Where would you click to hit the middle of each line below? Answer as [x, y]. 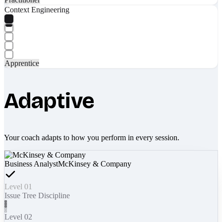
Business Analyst [31, 164]
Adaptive [49, 101]
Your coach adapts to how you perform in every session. [92, 137]
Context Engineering [37, 9]
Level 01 [18, 186]
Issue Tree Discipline [37, 195]
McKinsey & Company [95, 164]
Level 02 [18, 217]
